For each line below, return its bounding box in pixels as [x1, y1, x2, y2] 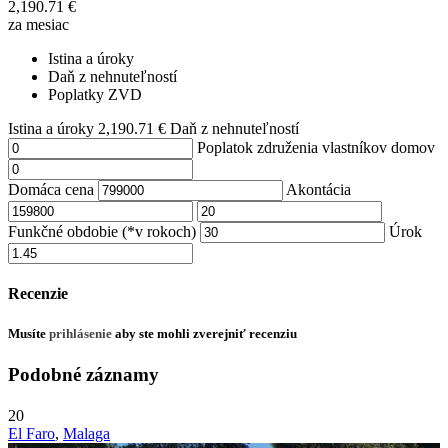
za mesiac [8, 16, 69, 34]
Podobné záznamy [8, 363, 159, 385]
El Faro [8, 424, 55, 442]
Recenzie [8, 285, 68, 303]
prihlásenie [49, 325, 112, 341]
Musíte [8, 325, 49, 341]
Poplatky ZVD [48, 86, 142, 104]
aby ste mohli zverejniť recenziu [112, 325, 297, 341]
